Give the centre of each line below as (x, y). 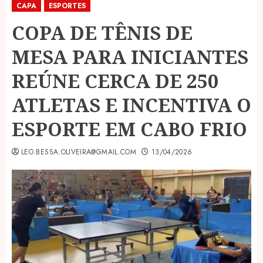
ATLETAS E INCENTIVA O (131, 104)
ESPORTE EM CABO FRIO (129, 129)
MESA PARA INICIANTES (130, 56)
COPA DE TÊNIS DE (102, 32)
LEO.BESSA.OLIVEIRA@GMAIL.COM (79, 152)
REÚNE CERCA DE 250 (115, 80)
